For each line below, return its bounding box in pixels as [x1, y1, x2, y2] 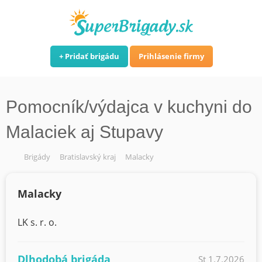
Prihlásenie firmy [139, 50, 204, 61]
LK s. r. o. [18, 216, 57, 229]
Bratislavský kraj [60, 151, 116, 162]
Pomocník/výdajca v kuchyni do [6, 97, 252, 116]
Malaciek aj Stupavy [6, 122, 163, 142]
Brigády [24, 151, 50, 162]
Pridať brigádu [65, 50, 119, 61]
